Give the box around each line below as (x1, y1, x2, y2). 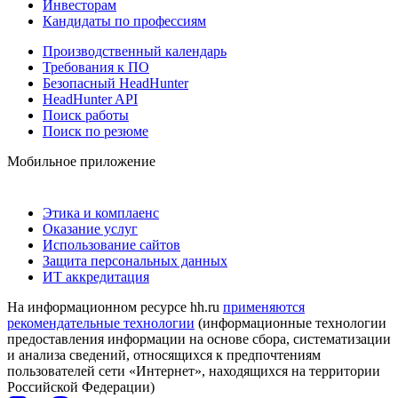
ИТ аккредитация (43, 268, 149, 284)
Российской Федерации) (7, 378, 155, 394)
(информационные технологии (195, 314, 386, 330)
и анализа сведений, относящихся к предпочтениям (7, 346, 321, 362)
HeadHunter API (43, 91, 138, 107)
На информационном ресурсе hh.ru (7, 298, 223, 314)
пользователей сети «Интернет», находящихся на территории (7, 362, 380, 378)
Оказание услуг (43, 220, 138, 236)
